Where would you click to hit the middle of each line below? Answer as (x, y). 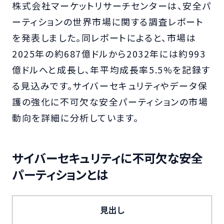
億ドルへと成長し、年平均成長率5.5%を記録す (111, 69)
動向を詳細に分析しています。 (75, 117)
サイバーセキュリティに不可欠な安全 (107, 157)
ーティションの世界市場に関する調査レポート (108, 21)
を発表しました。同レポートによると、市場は (104, 37)
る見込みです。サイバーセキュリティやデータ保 (110, 85)
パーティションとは (60, 174)
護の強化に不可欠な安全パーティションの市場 (110, 101)
